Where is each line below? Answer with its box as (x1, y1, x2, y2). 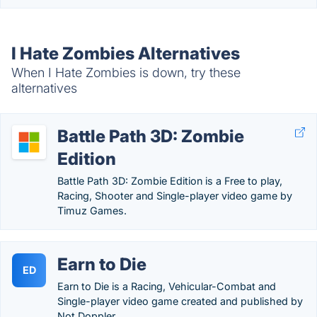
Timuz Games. (57, 204, 127, 217)
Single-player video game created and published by (57, 295, 303, 307)
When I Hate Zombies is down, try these (11, 65, 241, 80)
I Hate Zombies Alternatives (11, 43, 240, 64)
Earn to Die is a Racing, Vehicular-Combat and (57, 280, 276, 292)
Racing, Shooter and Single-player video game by (57, 190, 292, 202)
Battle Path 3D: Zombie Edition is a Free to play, (57, 175, 282, 187)
